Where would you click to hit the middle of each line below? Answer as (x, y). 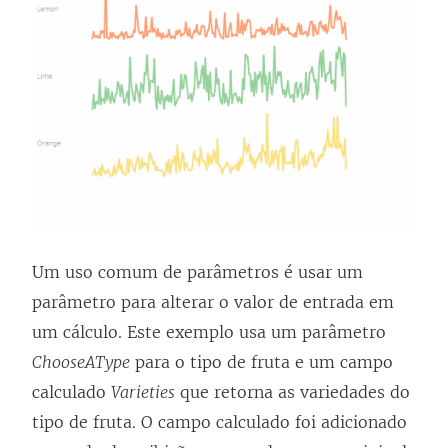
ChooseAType (81, 362)
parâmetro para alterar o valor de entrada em (213, 302)
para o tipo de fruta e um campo (261, 362)
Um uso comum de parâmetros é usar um (197, 272)
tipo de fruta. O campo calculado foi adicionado (219, 422)
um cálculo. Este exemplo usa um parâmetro (209, 332)
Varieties (143, 392)
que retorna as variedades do (292, 392)
